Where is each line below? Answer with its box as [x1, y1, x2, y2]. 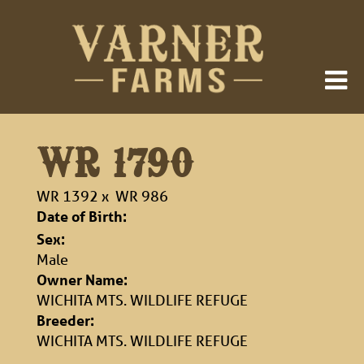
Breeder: [37, 311, 94, 329]
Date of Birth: [37, 207, 127, 225]
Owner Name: [37, 271, 128, 288]
